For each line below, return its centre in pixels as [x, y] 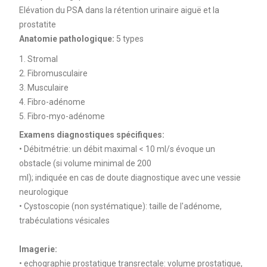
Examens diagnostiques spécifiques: [92, 134]
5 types [130, 38]
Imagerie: [39, 249]
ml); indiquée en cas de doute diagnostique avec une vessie [130, 177]
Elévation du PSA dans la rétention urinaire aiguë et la [119, 10]
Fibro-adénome [56, 102]
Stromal [42, 59]
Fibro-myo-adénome [66, 116]
